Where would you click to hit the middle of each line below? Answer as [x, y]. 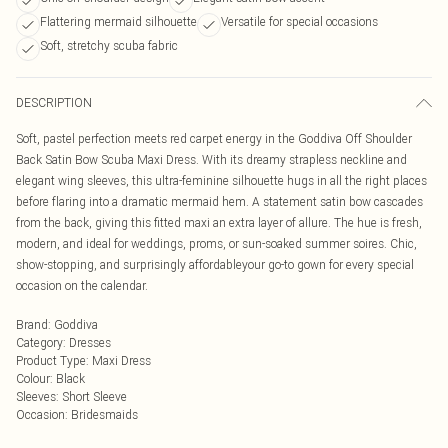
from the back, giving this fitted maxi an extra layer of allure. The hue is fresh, [219, 222]
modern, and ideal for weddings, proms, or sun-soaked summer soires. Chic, [216, 243]
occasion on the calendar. [82, 285]
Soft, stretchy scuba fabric [109, 45]
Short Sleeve [94, 396]
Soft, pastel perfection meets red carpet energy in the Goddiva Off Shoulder [214, 138]
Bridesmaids [104, 414]
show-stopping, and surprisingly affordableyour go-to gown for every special [215, 264]
